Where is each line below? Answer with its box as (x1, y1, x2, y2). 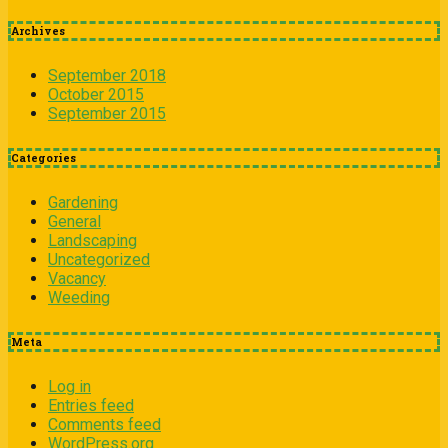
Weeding (48, 287, 110, 307)
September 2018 (48, 65, 166, 85)
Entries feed (48, 395, 134, 415)
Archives (11, 23, 65, 38)
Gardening (48, 192, 118, 212)
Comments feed (48, 414, 161, 434)
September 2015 (48, 103, 166, 123)
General (48, 211, 101, 231)
